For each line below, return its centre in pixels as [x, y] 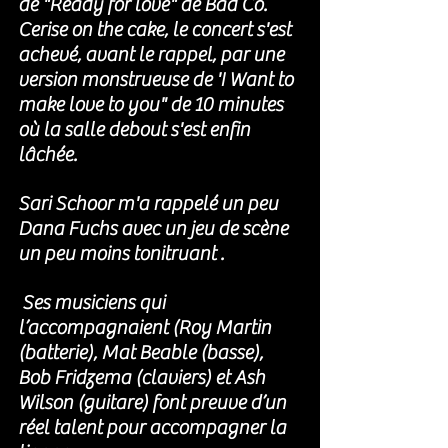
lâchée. [51, 154]
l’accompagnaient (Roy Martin [146, 327]
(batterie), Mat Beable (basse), [142, 352]
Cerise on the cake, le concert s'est [156, 29]
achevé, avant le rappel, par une [153, 54]
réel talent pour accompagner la [154, 427]
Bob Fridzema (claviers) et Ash [143, 377]
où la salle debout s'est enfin [136, 129]
